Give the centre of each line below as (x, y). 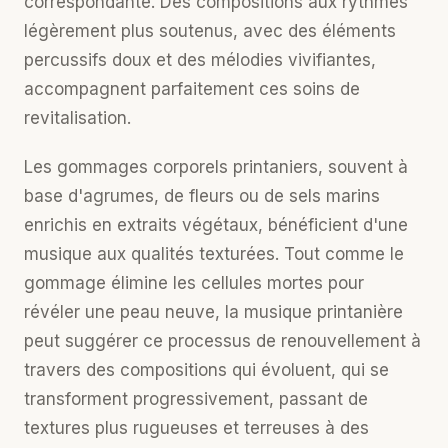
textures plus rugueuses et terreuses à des (196, 428)
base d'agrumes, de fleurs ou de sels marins (202, 196)
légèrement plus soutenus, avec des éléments (210, 31)
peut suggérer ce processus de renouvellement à (222, 341)
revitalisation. (77, 118)
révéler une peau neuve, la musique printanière (213, 312)
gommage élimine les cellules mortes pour (194, 283)
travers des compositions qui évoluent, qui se (206, 370)
